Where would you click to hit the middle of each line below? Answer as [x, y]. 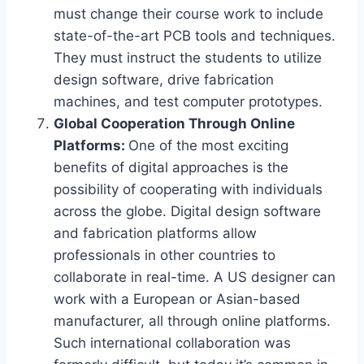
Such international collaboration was [172, 343]
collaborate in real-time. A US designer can [195, 277]
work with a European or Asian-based [177, 299]
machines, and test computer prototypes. [188, 102]
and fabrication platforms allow [155, 234]
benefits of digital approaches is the [171, 168]
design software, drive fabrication [164, 80]
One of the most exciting [208, 146]
